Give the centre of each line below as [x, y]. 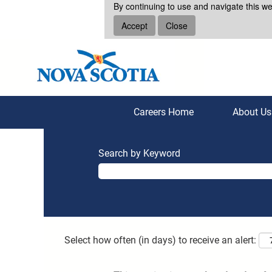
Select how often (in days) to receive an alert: [160, 240]
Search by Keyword [139, 153]
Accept [134, 25]
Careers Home [163, 112]
